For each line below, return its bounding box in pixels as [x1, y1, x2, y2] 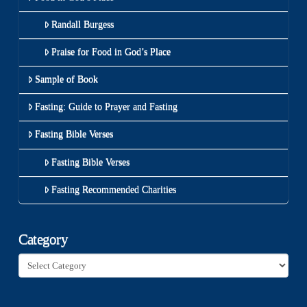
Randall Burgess [51, 19, 114, 29]
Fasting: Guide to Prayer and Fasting [34, 101, 177, 112]
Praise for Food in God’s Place [51, 46, 171, 57]
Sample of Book [34, 74, 98, 85]
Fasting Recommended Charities [51, 184, 176, 195]
